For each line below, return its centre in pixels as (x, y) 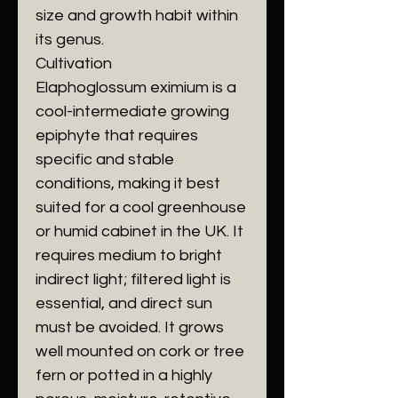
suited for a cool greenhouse (141, 207)
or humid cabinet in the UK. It (139, 231)
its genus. (70, 40)
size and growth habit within (137, 16)
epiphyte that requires (117, 135)
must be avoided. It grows (130, 327)
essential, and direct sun (124, 303)
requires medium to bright (129, 255)
